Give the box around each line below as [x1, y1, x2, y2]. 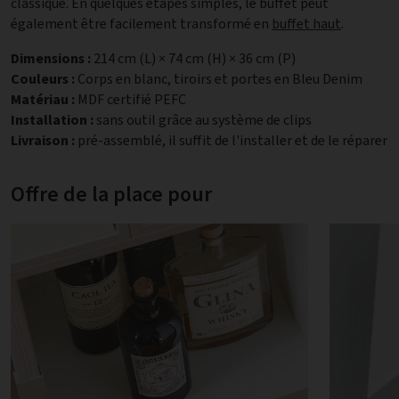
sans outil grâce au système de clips [94, 110, 314, 130]
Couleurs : [11, 69, 75, 89]
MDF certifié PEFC [75, 90, 189, 110]
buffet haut [272, 14, 341, 34]
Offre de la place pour [11, 180, 212, 209]
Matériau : [11, 90, 75, 110]
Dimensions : [11, 49, 91, 69]
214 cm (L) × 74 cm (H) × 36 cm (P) [91, 49, 298, 69]
